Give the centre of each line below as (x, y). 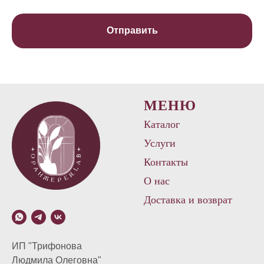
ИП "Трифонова (47, 246)
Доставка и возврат (188, 200)
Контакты (166, 162)
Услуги (160, 143)
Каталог (162, 125)
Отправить (132, 31)
